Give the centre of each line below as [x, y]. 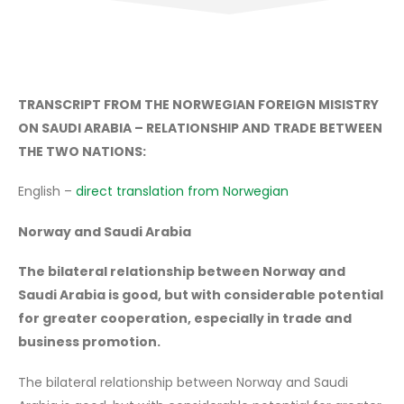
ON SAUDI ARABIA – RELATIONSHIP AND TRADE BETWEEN [200, 128]
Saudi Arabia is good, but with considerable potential [201, 295]
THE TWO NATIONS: [82, 151]
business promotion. [89, 342]
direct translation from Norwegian [182, 192]
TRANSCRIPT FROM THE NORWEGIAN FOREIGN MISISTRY [198, 104]
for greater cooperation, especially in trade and [185, 319]
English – [47, 192]
